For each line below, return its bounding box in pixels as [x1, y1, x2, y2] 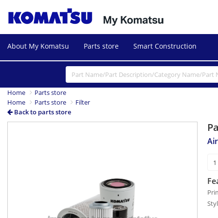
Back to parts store [13, 108, 71, 117]
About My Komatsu [7, 41, 69, 51]
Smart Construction [133, 41, 197, 51]
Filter [75, 98, 90, 107]
